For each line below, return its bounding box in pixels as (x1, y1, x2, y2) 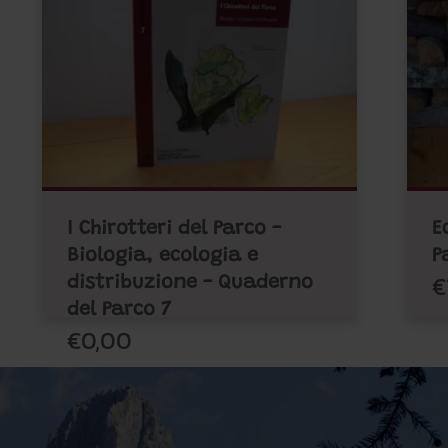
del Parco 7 (67, 300, 171, 320)
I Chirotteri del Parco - (67, 219, 281, 239)
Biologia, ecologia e (67, 246, 258, 266)
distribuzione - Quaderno (67, 273, 313, 293)
